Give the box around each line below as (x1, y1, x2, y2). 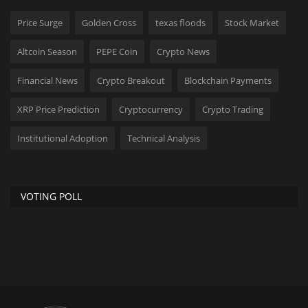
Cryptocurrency (119, 102, 183, 115)
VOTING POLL (21, 189, 82, 203)
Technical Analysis (127, 131, 200, 144)
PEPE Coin (96, 45, 137, 58)
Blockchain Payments (184, 74, 272, 87)
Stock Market (225, 16, 279, 29)
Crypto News (157, 45, 210, 58)
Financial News (17, 74, 78, 87)
